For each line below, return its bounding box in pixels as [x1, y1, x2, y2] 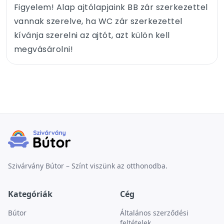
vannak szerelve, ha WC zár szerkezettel [14, 15, 182, 27]
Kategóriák [8, 188, 52, 199]
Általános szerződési [120, 208, 188, 217]
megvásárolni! [14, 43, 73, 55]
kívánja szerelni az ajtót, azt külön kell [14, 29, 170, 41]
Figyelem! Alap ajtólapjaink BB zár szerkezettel [14, 1, 208, 13]
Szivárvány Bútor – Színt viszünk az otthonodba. [8, 161, 167, 170]
